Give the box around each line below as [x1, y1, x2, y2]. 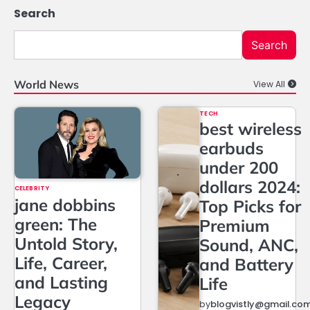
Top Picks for [199, 196, 302, 217]
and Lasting [15, 272, 108, 293]
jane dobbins [15, 194, 116, 216]
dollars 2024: [199, 176, 301, 198]
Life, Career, [15, 253, 107, 274]
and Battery [199, 254, 294, 275]
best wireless [199, 118, 302, 140]
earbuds [199, 138, 264, 159]
